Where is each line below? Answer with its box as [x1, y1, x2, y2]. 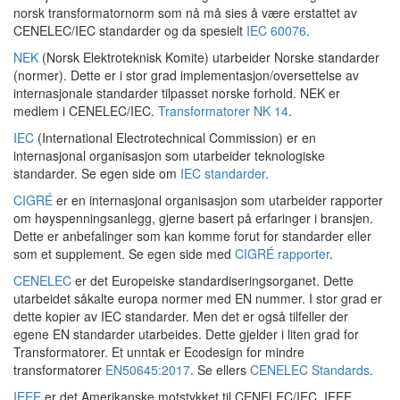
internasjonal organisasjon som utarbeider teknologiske [13, 146, 325, 164]
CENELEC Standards [250, 361, 370, 379]
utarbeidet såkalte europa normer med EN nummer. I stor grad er [13, 289, 382, 307]
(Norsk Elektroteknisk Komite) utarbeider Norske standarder [38, 48, 379, 66]
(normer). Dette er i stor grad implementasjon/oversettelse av [13, 66, 359, 84]
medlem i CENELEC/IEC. [13, 102, 158, 120]
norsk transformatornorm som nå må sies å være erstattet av [13, 4, 357, 21]
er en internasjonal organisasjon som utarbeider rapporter [53, 191, 383, 209]
